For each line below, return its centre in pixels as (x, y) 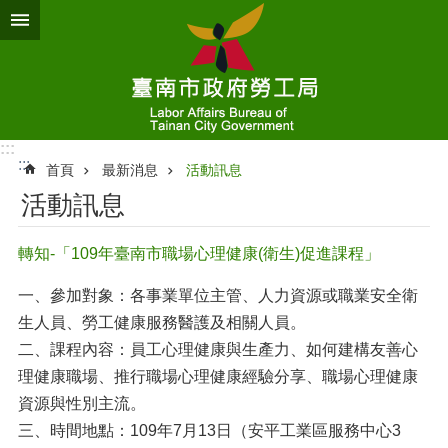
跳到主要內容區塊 (74, 19)
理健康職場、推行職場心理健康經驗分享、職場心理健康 (218, 376)
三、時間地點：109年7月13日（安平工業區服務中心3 (209, 430)
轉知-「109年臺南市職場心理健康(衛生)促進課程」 (199, 253)
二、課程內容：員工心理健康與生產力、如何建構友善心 (218, 349)
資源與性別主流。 (82, 403)
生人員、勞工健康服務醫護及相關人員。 (162, 322)
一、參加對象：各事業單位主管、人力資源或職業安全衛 (218, 295)
